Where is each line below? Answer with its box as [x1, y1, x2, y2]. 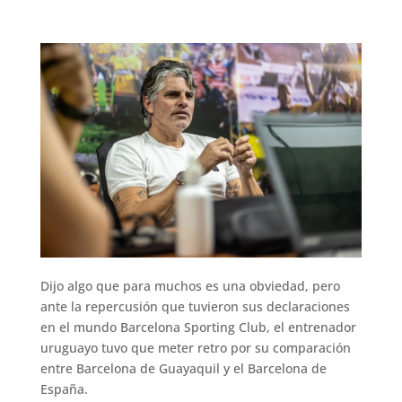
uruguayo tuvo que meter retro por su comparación [39, 339, 351, 357]
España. [39, 380, 88, 398]
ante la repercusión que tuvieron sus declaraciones [39, 298, 350, 316]
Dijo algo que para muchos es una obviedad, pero [39, 277, 340, 295]
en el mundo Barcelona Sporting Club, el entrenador [39, 319, 356, 336]
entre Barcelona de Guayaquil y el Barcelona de [39, 360, 327, 378]
